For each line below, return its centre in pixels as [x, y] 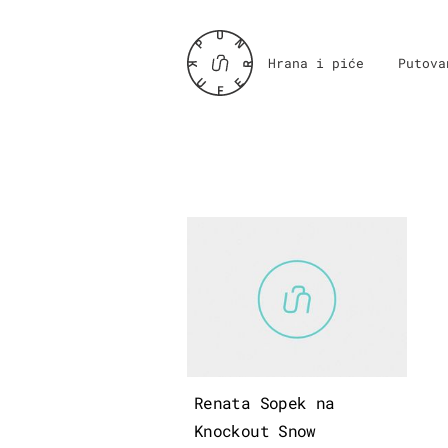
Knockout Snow [255, 430]
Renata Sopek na [264, 402]
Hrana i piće [316, 63]
